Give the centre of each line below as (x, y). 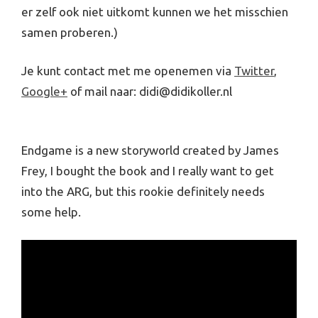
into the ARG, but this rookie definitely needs (143, 191)
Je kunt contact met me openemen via (128, 70)
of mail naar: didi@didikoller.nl (150, 91)
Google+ (44, 91)
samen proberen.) (70, 32)
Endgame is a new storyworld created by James (150, 150)
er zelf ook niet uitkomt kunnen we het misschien (155, 11)
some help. (51, 212)
